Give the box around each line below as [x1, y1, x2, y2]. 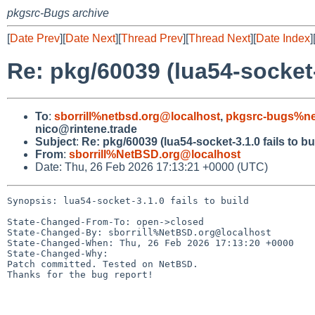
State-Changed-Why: [7, 247, 108, 259]
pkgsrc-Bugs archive [7, 7, 109, 19]
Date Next [65, 32, 115, 44]
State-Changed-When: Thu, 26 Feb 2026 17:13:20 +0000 [7, 237, 294, 248]
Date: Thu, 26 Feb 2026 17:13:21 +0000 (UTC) [35, 160, 268, 173]
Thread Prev [121, 32, 183, 44]
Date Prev [10, 32, 60, 44]
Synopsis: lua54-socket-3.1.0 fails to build [7, 195, 249, 206]
